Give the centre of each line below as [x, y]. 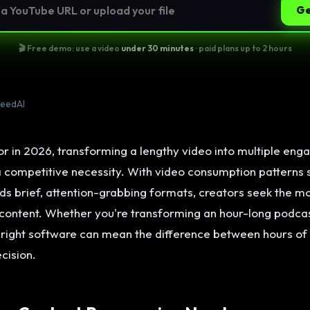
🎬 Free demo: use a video [70, 48]
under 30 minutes [157, 48]
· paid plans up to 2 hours [243, 48]
